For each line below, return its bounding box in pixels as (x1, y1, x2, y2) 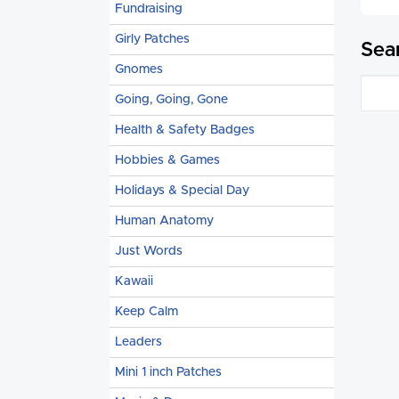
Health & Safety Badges (115, 124, 255, 136)
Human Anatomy (115, 215, 214, 227)
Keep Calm (115, 305, 178, 318)
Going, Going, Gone (115, 94, 228, 106)
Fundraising (115, 3, 183, 15)
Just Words (115, 245, 183, 257)
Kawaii (115, 275, 153, 288)
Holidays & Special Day (115, 184, 249, 197)
